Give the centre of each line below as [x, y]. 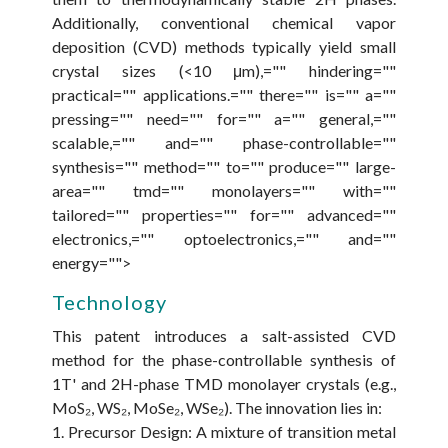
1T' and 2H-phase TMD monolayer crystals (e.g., [224, 384]
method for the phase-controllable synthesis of [224, 360]
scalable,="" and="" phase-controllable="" [224, 143]
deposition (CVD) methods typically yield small [224, 47]
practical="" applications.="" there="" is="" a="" [224, 95]
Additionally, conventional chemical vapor [224, 23]
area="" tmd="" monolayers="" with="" [224, 191]
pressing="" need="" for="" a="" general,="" [224, 119]
